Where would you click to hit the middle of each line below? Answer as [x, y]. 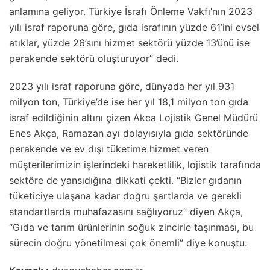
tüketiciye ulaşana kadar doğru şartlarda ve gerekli [125, 196]
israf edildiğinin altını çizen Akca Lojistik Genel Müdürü [133, 117]
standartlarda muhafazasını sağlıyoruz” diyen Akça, [126, 211]
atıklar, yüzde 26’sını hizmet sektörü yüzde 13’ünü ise [129, 42]
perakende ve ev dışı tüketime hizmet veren [109, 149]
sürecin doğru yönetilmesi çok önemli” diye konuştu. [128, 243]
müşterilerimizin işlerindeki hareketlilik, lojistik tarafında [135, 164]
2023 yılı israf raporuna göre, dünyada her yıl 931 [122, 86]
